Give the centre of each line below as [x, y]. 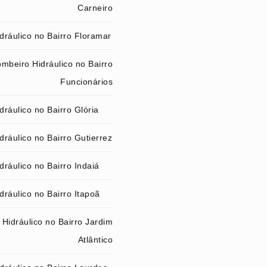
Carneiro [95, 8]
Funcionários [86, 82]
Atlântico [95, 240]
